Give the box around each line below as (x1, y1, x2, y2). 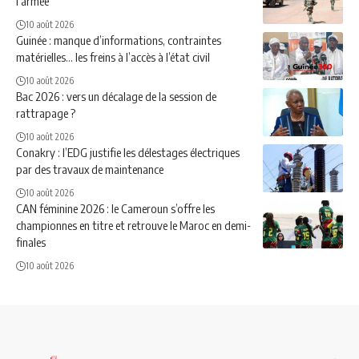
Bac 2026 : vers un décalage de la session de (16, 89, 216, 103)
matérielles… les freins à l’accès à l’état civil (16, 50, 210, 64)
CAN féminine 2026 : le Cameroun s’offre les (16, 201, 215, 216)
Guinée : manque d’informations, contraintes (16, 33, 221, 47)
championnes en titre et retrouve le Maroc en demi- (16, 218, 251, 232)
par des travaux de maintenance (16, 162, 163, 176)
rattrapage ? (16, 106, 75, 120)
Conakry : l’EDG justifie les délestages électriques (16, 145, 240, 159)
